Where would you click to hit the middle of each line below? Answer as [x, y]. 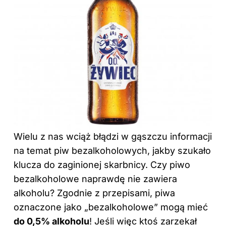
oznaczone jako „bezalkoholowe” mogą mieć [111, 207]
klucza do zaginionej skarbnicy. [82, 164]
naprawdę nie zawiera [128, 179]
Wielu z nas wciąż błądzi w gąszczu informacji [113, 136]
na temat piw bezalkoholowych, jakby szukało [112, 150]
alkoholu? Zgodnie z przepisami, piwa [94, 193]
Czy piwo [170, 164]
